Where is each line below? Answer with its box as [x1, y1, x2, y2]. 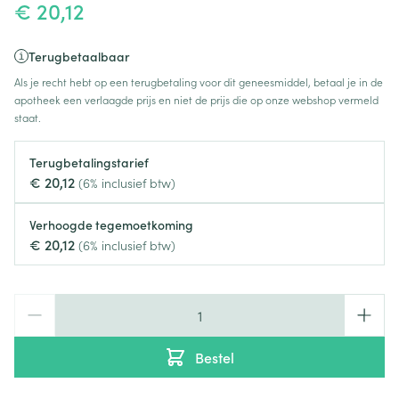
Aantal [13, 293, 56, 313]
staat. [14, 110, 41, 125]
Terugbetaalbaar [28, 47, 130, 65]
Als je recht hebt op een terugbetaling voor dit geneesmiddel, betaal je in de [14, 74, 383, 89]
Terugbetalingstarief [29, 153, 149, 171]
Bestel [195, 347, 234, 367]
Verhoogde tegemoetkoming [29, 216, 193, 233]
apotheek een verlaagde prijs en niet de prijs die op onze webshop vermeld [14, 92, 379, 107]
